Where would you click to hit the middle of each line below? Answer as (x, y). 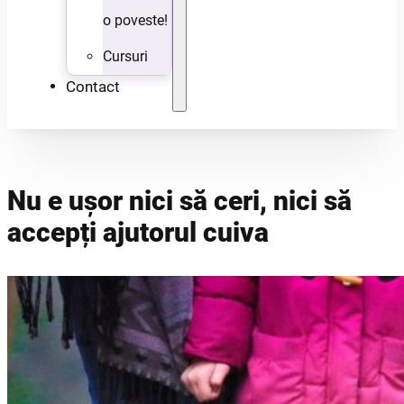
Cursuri (125, 57)
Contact (92, 86)
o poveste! (135, 21)
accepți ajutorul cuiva (138, 232)
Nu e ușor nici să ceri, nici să (179, 201)
